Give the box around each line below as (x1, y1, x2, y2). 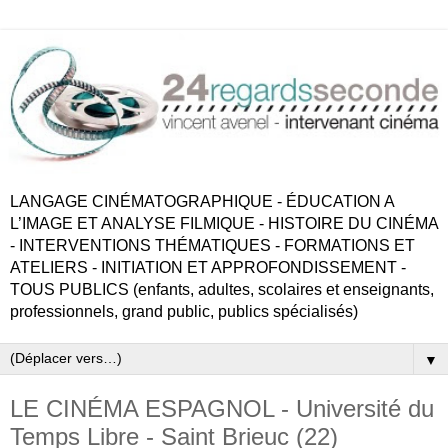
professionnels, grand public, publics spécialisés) (10, 303, 358, 321)
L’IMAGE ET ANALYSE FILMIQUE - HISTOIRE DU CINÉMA (10, 215, 438, 233)
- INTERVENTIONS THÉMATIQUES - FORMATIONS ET (10, 237, 415, 255)
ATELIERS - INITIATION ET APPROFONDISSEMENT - (10, 259, 406, 277)
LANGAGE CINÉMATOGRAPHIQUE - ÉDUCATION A (10, 193, 394, 211)
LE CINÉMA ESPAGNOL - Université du (10, 395, 434, 423)
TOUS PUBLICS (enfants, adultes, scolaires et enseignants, (10, 281, 434, 299)
